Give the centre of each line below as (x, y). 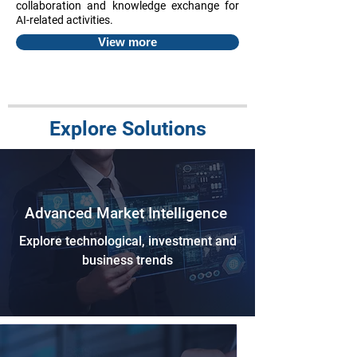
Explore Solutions (127, 129)
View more (127, 42)
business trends (127, 260)
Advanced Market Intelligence (127, 213)
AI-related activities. (65, 20)
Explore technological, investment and (127, 241)
